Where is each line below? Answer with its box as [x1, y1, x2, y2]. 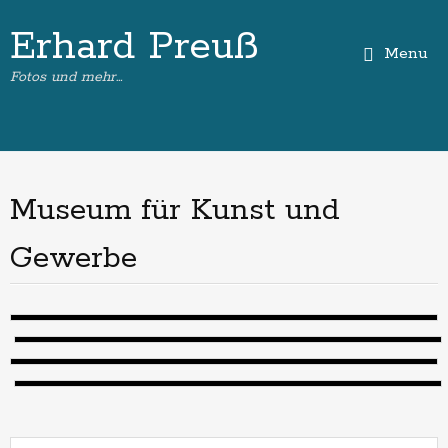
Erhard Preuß [10, 22, 259, 72]
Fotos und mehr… [10, 68, 122, 86]
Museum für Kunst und [10, 191, 340, 230]
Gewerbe [10, 239, 137, 278]
